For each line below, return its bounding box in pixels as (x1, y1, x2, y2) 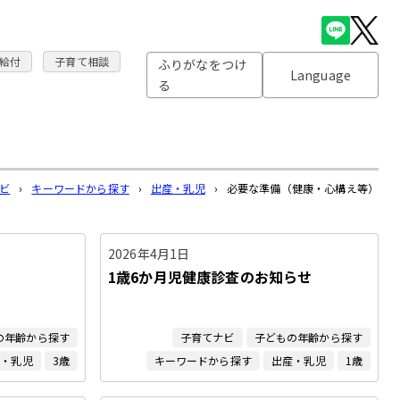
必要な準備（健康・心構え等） (226, 180, 379, 196)
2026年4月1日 (108, 245, 190, 262)
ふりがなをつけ (158, 55, 247, 74)
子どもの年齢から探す (254, 329, 362, 345)
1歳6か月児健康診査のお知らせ (108, 266, 312, 287)
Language (289, 65, 352, 84)
